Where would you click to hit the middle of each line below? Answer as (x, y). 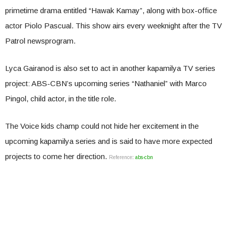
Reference (121, 158)
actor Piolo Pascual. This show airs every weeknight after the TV (113, 26)
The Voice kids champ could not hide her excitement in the (102, 126)
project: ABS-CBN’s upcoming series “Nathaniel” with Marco (106, 84)
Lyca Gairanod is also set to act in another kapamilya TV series (110, 68)
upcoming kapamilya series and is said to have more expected (109, 141)
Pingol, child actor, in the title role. (61, 99)
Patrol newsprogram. (40, 41)
